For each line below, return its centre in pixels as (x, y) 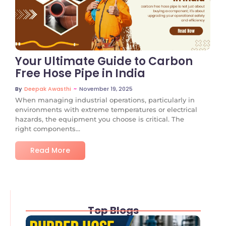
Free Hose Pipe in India (80, 73)
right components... (48, 129)
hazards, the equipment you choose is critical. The (100, 119)
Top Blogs (113, 211)
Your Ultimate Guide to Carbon (104, 61)
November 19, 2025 (106, 89)
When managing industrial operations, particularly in (105, 100)
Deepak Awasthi (48, 89)
